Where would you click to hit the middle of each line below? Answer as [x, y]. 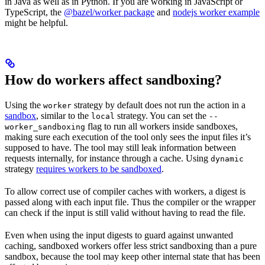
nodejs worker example [216, 12]
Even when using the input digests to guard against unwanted [119, 235]
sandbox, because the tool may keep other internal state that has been [132, 257]
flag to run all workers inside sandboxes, [161, 127]
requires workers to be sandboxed [99, 169]
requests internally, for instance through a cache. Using [108, 159]
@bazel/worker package [109, 12]
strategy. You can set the [162, 116]
